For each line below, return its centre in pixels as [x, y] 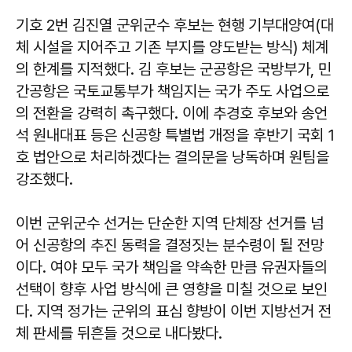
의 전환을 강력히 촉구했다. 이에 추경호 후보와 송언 [172, 113]
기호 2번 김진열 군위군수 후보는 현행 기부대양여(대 [175, 25]
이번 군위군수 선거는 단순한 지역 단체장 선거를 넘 [170, 223]
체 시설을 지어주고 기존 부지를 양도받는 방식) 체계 [172, 47]
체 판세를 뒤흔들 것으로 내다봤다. [119, 333]
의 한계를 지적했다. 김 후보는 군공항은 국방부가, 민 [174, 69]
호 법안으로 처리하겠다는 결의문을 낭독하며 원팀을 [172, 157]
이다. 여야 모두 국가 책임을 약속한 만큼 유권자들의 [172, 267]
